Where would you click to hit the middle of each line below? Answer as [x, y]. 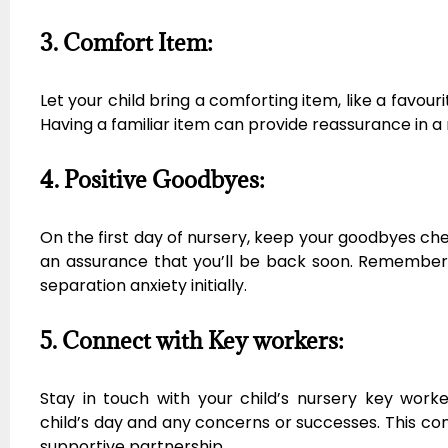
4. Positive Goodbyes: [152, 179]
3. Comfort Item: [126, 42]
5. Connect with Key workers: [192, 340]
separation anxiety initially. [143, 286]
